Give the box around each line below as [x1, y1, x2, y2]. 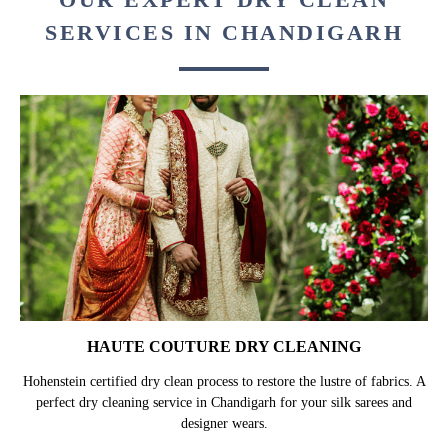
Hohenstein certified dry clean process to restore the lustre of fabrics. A [22, 373, 426, 389]
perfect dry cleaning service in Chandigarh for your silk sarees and [36, 394, 412, 410]
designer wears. [180, 415, 268, 431]
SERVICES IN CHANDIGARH [45, 20, 403, 46]
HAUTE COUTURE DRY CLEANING [87, 337, 361, 355]
